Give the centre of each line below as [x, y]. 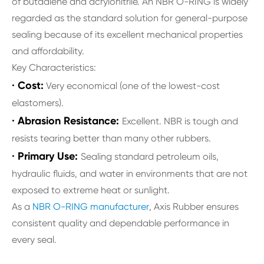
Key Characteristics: [54, 67]
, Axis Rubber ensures [194, 206]
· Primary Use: [46, 156]
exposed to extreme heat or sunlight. [91, 190]
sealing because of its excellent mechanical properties [127, 34]
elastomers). [38, 103]
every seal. [34, 239]
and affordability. [48, 51]
